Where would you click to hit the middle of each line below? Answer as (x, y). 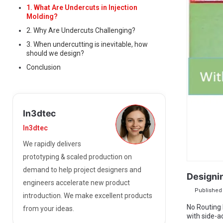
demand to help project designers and (82, 170)
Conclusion (43, 67)
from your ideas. (48, 209)
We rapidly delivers (52, 144)
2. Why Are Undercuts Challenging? (81, 30)
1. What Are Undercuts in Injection (82, 7)
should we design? (55, 53)
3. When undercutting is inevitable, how (87, 44)
